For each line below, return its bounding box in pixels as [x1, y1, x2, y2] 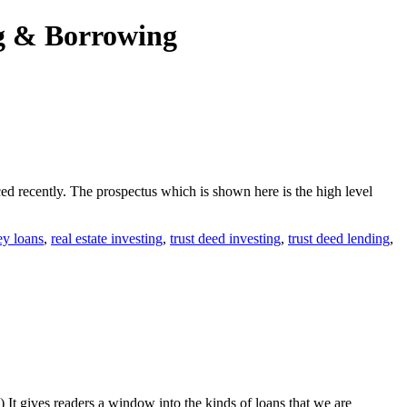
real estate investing [51, 230, 163, 246]
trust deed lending [288, 230, 390, 246]
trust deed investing [170, 230, 281, 246]
